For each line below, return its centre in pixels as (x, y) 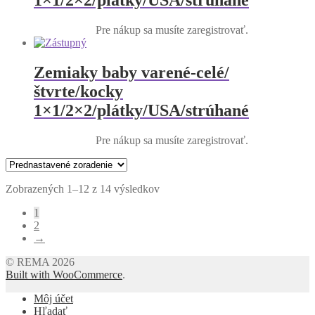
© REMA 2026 (40, 262)
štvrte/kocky (78, 91)
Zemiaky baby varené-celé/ (131, 72)
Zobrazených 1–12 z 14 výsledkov (83, 188)
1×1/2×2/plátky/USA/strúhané (141, 110)
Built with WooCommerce (64, 274)
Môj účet (53, 298)
